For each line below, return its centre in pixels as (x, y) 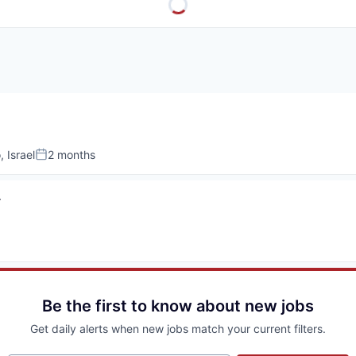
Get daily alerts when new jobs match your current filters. (178, 328)
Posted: (57, 161)
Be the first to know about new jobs (178, 306)
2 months (72, 154)
